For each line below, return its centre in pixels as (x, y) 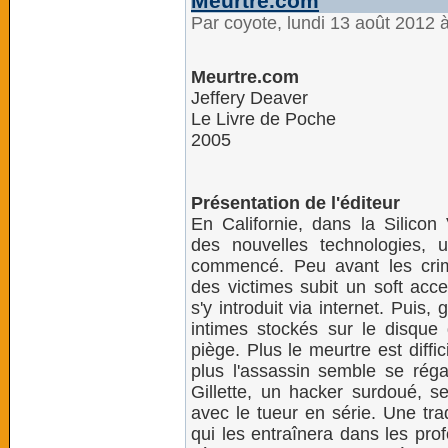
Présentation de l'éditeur (295, 203)
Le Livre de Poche (263, 119)
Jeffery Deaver (249, 98)
